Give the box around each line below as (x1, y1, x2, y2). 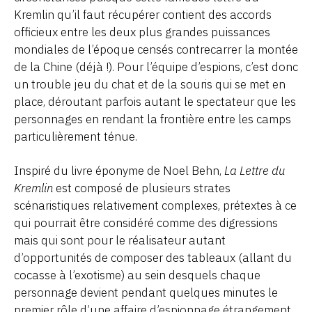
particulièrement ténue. (14, 128, 137, 144)
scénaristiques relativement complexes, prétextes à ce (14, 197, 297, 213)
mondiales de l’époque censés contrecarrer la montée (14, 41, 298, 57)
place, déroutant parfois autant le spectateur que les (14, 93, 296, 109)
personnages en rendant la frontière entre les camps (14, 111, 291, 127)
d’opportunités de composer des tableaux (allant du (14, 249, 292, 265)
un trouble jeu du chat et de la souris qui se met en (14, 76, 286, 92)
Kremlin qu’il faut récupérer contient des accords (14, 6, 272, 22)
